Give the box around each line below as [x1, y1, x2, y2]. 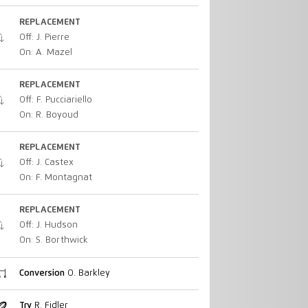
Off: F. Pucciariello [19, 95, 92, 104]
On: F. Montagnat [19, 173, 92, 183]
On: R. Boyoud [19, 110, 78, 120]
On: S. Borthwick [19, 236, 88, 245]
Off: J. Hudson [19, 221, 78, 230]
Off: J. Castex [19, 158, 74, 168]
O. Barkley [64, 268, 110, 278]
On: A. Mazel [19, 47, 72, 57]
